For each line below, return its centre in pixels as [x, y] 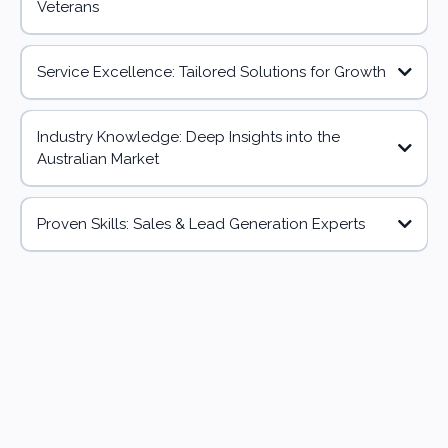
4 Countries [224, 376]
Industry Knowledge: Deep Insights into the [188, 137]
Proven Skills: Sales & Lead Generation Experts [200, 224]
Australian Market [97, 159]
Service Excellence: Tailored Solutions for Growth [211, 72]
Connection [367, 403]
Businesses [366, 385]
